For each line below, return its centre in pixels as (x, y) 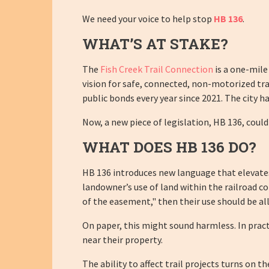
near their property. (122, 239)
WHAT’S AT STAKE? (155, 44)
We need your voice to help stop (148, 18)
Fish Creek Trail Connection (157, 69)
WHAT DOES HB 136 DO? (169, 147)
